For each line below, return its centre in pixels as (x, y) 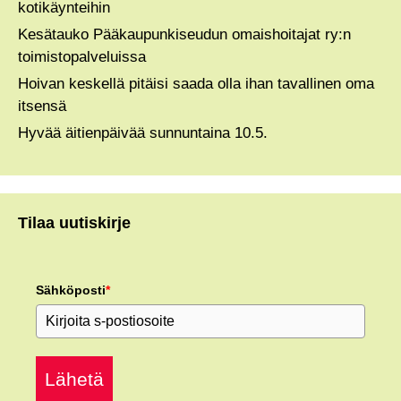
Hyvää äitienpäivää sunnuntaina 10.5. (143, 132)
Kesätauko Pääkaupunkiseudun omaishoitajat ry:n (184, 34)
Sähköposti (71, 290)
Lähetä (74, 379)
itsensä (42, 106)
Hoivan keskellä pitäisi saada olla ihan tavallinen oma (196, 83)
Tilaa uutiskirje (74, 222)
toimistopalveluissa (82, 56)
